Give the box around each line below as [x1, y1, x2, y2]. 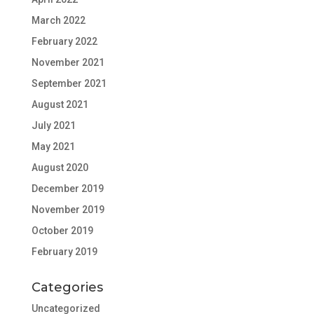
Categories [31, 280, 103, 296]
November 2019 [31, 204, 104, 216]
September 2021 [31, 78, 107, 90]
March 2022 [31, 15, 86, 27]
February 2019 [31, 246, 97, 258]
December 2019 [31, 183, 104, 195]
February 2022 [31, 36, 97, 48]
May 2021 [31, 141, 75, 153]
